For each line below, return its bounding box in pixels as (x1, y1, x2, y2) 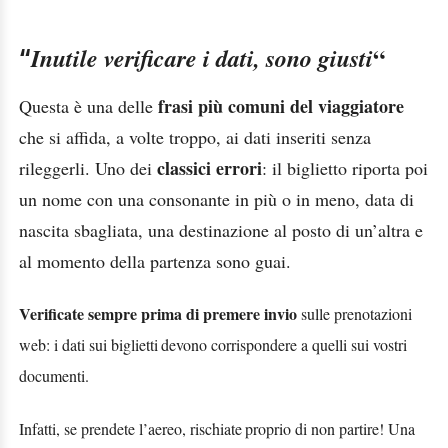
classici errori (157, 154, 262, 181)
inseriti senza (276, 124, 371, 149)
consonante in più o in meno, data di (149, 186, 414, 211)
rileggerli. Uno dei (19, 155, 157, 180)
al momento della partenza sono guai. (19, 248, 291, 273)
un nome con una (19, 186, 144, 211)
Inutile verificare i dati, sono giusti (31, 40, 373, 75)
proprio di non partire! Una (245, 417, 415, 439)
